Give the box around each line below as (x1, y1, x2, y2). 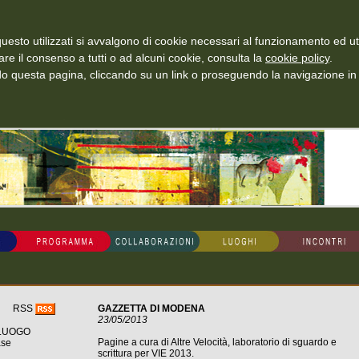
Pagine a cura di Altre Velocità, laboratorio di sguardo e (98, 337, 337, 348)
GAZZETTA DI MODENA (98, 303, 205, 314)
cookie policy (265, 51, 329, 64)
